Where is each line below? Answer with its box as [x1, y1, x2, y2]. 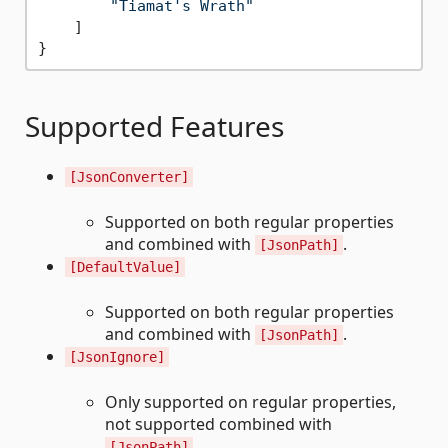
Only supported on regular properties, [105, 391, 396, 413]
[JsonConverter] [69, 169, 189, 185]
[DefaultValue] [69, 259, 181, 275]
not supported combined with [105, 413, 332, 435]
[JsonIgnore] [69, 349, 165, 365]
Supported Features [25, 107, 284, 145]
